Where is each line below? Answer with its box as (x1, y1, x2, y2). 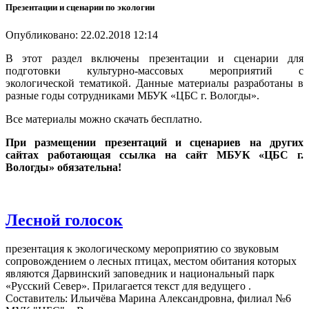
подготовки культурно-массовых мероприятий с (6, 64, 303, 77)
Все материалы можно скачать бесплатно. (6, 112, 202, 125)
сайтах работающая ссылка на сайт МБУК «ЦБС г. (6, 148, 303, 161)
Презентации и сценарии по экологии (6, 2, 154, 13)
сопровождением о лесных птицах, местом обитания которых (6, 255, 297, 268)
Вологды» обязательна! (6, 161, 121, 173)
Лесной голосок (6, 210, 123, 229)
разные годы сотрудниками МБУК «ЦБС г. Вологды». (6, 89, 259, 101)
